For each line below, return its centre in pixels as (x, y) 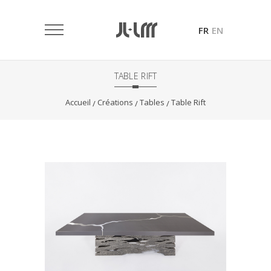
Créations (115, 102)
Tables (152, 102)
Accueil (78, 102)
